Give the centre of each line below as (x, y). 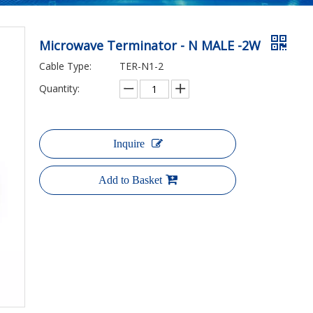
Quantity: (59, 88)
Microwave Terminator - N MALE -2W (152, 45)
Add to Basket (130, 180)
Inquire (129, 144)
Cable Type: (65, 66)
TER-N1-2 (141, 66)
